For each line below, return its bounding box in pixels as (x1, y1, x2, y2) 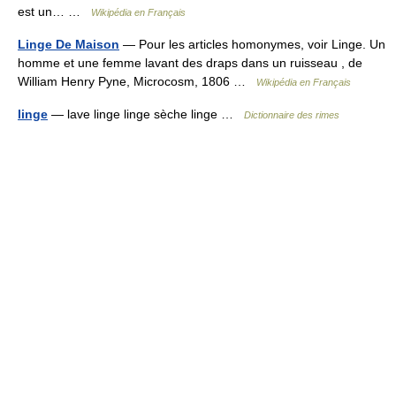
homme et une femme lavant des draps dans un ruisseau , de (18, 55, 362, 70)
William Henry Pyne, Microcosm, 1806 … (18, 73, 256, 88)
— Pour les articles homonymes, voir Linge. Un (119, 36, 385, 51)
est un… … (18, 4, 91, 19)
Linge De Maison (18, 36, 119, 51)
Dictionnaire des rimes (244, 109, 339, 120)
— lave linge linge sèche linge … (48, 106, 244, 121)
